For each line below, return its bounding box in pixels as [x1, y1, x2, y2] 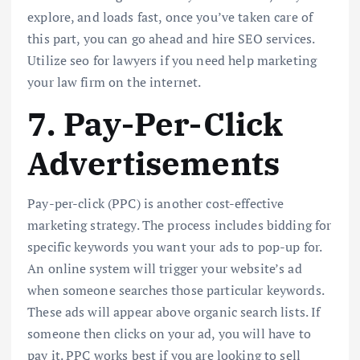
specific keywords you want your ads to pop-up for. [27, 237, 322, 256]
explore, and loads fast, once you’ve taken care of [27, 7, 313, 26]
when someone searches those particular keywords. [27, 280, 324, 299]
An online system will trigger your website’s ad [27, 259, 302, 277]
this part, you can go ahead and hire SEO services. [27, 29, 315, 47]
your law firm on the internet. [27, 72, 202, 91]
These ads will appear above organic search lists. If [27, 302, 321, 321]
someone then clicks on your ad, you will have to [27, 324, 311, 342]
